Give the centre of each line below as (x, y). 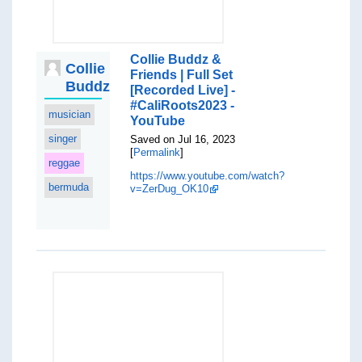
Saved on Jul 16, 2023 (183, 139)
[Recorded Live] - (183, 90)
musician (69, 114)
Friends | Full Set (182, 75)
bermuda (68, 187)
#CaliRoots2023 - (183, 105)
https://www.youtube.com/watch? (208, 176)
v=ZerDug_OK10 (170, 189)
